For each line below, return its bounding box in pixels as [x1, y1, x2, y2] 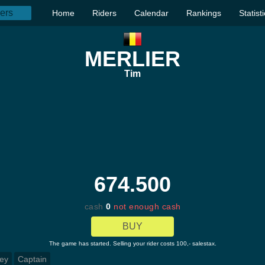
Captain [18, 254, 47, 264]
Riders [92, 8, 117, 18]
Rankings [186, 8, 221, 18]
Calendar [134, 8, 169, 18]
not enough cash [114, 202, 181, 211]
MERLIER [85, 47, 180, 71]
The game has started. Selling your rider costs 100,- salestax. [49, 240, 216, 247]
